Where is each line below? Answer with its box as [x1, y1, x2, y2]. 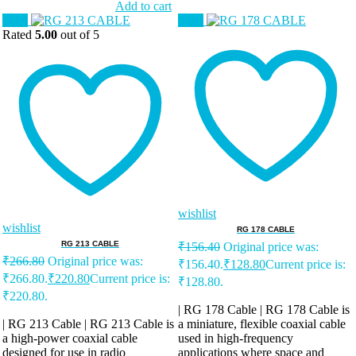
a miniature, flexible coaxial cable [178, 317, 346, 331]
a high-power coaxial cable [2, 331, 137, 346]
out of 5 [57, 28, 99, 42]
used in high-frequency [178, 331, 293, 346]
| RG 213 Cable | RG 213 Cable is [2, 317, 174, 331]
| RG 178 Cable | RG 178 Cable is [178, 303, 350, 317]
